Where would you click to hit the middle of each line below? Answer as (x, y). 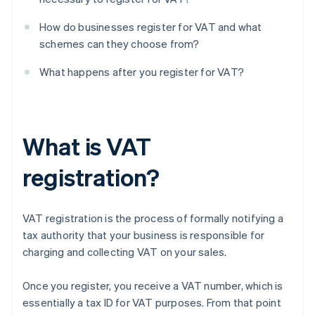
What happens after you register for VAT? (142, 72)
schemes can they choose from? (119, 44)
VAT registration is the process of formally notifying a (153, 218)
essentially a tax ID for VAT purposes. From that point (152, 303)
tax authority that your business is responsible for (144, 235)
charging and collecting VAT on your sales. (125, 252)
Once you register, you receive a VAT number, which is (153, 286)
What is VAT (87, 146)
